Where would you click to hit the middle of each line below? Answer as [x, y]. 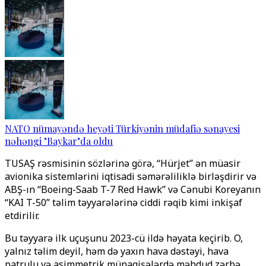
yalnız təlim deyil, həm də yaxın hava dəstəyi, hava [117, 251]
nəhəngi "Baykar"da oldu [59, 141]
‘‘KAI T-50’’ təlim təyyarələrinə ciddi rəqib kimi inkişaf [123, 202]
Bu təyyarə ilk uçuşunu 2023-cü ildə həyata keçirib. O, [124, 238]
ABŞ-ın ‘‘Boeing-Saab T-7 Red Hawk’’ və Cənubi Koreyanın [133, 189]
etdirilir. [22, 216]
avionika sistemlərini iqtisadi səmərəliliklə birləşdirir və [131, 176]
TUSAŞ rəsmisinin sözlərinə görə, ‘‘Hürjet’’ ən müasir [123, 163]
